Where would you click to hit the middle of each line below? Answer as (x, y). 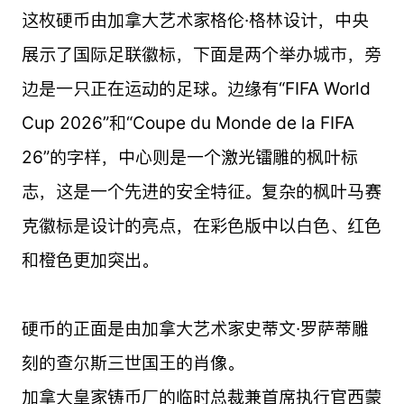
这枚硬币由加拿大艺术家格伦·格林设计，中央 (195, 19)
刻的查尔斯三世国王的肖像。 (133, 362)
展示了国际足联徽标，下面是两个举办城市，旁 (201, 54)
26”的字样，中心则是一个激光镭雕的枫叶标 (189, 156)
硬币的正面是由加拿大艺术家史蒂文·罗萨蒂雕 (195, 328)
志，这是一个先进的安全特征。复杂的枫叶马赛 (201, 191)
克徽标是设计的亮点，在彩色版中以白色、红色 (201, 225)
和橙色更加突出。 (90, 259)
